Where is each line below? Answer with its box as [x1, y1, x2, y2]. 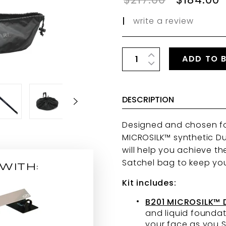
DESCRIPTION [122, 94, 175, 105]
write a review [131, 15, 194, 27]
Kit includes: [122, 177, 177, 189]
